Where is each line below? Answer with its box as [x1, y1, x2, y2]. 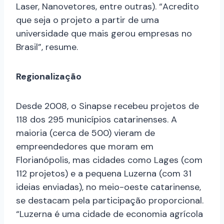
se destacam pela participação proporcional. [16, 194, 203, 207]
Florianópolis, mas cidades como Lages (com [16, 154, 202, 166]
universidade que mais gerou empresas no [16, 27, 192, 40]
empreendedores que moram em [16, 140, 153, 153]
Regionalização [16, 70, 81, 83]
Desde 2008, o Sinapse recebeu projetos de [16, 100, 199, 112]
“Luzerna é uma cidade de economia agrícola [16, 208, 203, 220]
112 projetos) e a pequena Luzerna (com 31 [16, 167, 191, 180]
